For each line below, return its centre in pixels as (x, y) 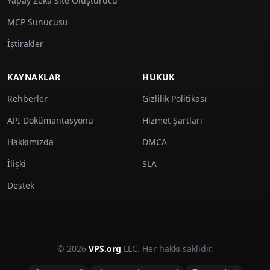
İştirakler (25, 44)
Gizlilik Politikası (174, 99)
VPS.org (105, 249)
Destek (21, 185)
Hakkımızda (30, 142)
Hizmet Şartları (172, 120)
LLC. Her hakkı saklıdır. (167, 249)
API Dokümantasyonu (50, 120)
